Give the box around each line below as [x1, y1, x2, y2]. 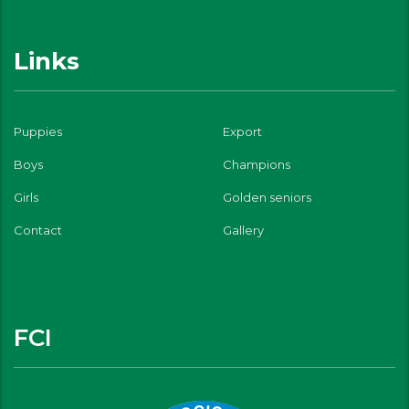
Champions [223, 157, 290, 173]
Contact [14, 223, 62, 238]
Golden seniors [223, 190, 311, 205]
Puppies [14, 124, 62, 140]
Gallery [223, 223, 264, 238]
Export [223, 124, 262, 140]
